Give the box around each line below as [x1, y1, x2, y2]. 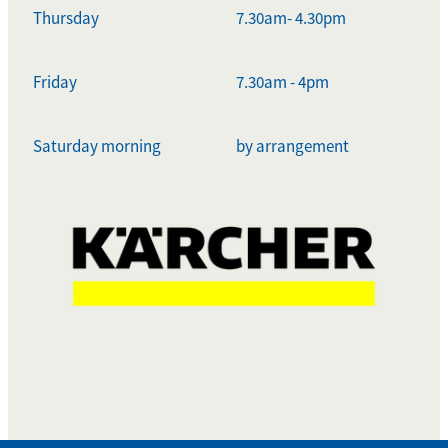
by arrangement [236, 135, 349, 157]
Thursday [33, 7, 99, 29]
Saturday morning [33, 135, 161, 157]
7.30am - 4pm [236, 71, 329, 93]
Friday [33, 71, 77, 93]
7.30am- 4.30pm [236, 7, 346, 29]
